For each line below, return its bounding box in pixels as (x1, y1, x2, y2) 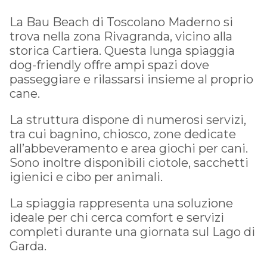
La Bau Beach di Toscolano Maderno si (10, 14, 233, 29)
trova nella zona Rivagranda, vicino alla (10, 29, 232, 44)
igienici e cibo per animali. (10, 169, 163, 184)
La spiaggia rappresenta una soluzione (10, 195, 233, 210)
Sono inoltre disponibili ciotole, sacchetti (10, 155, 249, 170)
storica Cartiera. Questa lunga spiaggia (10, 43, 235, 58)
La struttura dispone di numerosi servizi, (10, 112, 246, 127)
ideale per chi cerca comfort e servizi (10, 210, 224, 225)
